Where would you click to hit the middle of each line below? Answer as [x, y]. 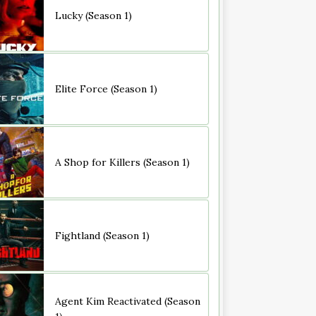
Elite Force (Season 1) [106, 89]
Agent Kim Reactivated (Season [127, 302]
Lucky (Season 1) [93, 16]
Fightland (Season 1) [102, 236]
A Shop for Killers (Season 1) [122, 163]
